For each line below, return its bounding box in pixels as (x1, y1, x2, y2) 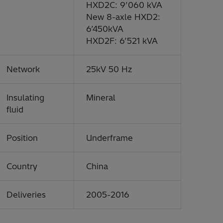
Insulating (6, 93, 44, 103)
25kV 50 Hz (86, 64, 132, 74)
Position (6, 133, 38, 143)
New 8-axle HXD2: (86, 12, 160, 22)
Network (6, 64, 40, 74)
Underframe (86, 133, 135, 143)
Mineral (86, 93, 115, 103)
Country (6, 161, 37, 171)
